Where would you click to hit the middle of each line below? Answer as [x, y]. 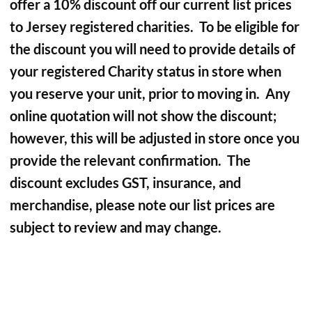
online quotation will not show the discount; [143, 116]
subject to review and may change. [116, 227]
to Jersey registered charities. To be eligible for [155, 26]
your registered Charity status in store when [146, 71]
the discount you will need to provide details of [153, 49]
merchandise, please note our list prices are [142, 205]
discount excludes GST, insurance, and [125, 182]
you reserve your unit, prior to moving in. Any [150, 93]
